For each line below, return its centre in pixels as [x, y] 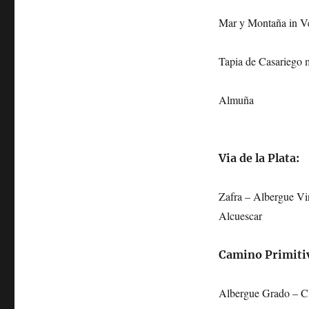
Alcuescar [240, 216]
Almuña [236, 100]
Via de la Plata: [259, 158]
